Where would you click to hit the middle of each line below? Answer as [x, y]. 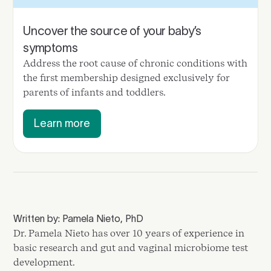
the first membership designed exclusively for [127, 77]
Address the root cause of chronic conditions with [135, 63]
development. [44, 262]
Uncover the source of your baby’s [112, 31]
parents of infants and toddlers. [95, 92]
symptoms [51, 47]
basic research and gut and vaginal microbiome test [131, 247]
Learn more [62, 123]
